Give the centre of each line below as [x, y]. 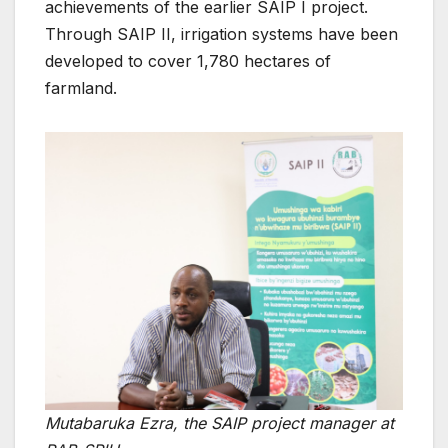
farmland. [81, 87]
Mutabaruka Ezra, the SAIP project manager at [219, 422]
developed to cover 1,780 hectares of [188, 60]
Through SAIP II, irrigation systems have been [221, 33]
